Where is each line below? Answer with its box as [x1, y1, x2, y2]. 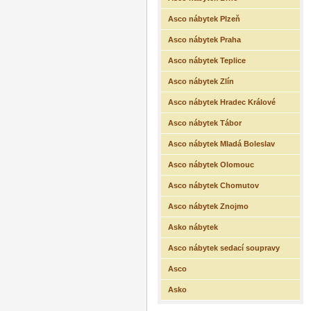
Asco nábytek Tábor [168, 119, 242, 127]
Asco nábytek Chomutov [168, 181, 259, 190]
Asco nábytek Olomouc [168, 160, 254, 169]
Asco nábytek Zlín [168, 77, 234, 85]
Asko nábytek [168, 223, 218, 231]
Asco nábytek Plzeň [168, 15, 240, 23]
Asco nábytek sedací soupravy [168, 244, 280, 252]
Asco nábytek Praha [168, 35, 241, 44]
